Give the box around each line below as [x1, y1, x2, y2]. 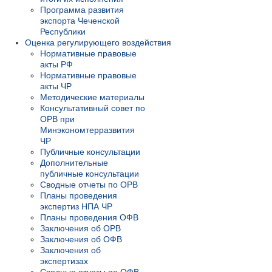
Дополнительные [40, 158, 108, 168]
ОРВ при [40, 114, 75, 124]
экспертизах [40, 256, 88, 267]
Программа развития [40, 5, 124, 15]
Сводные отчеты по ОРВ [40, 180, 138, 190]
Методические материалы [40, 92, 144, 103]
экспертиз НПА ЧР [40, 202, 112, 212]
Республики [40, 27, 86, 37]
